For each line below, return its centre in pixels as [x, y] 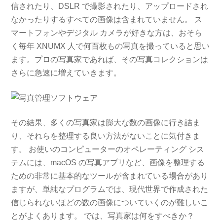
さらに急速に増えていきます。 [66, 73]
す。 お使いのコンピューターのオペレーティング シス [108, 149]
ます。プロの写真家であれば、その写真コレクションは [110, 60]
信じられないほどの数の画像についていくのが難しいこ [110, 203]
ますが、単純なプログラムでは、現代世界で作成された [110, 189]
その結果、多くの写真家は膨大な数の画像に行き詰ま [106, 123]
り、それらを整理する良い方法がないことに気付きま [106, 136]
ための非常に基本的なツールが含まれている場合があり [110, 176]
